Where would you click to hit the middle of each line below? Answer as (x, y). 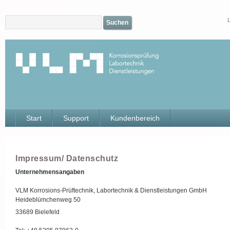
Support (76, 118)
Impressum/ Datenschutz (67, 158)
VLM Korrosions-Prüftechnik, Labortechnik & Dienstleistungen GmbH (111, 190)
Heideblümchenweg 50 (48, 200)
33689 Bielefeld (37, 212)
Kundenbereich (135, 118)
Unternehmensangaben (50, 172)
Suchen (117, 23)
